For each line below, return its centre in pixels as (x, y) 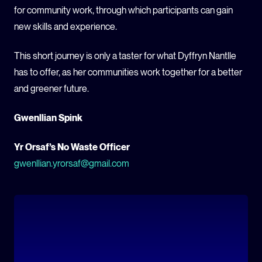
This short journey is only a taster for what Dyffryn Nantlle (125, 56)
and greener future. (51, 88)
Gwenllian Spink (48, 118)
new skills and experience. (65, 26)
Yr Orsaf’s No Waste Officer (72, 147)
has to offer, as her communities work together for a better (128, 72)
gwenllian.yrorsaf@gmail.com (72, 163)
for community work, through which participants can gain (123, 10)
